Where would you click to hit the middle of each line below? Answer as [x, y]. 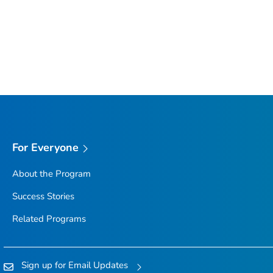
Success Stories [43, 196]
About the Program [51, 173]
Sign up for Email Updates [75, 265]
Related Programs [49, 218]
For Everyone [45, 148]
